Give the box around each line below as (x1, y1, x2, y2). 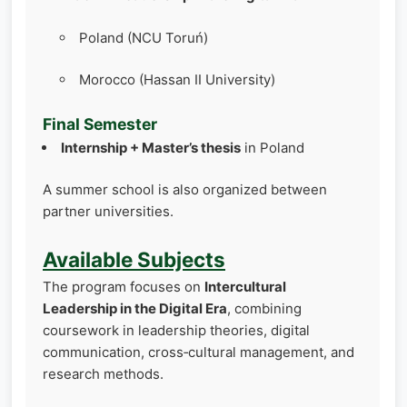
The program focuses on (43, 277, 204, 295)
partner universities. (43, 203, 174, 221)
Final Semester (43, 114, 157, 134)
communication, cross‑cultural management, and (43, 342, 354, 361)
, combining (227, 299, 302, 317)
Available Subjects (43, 246, 225, 272)
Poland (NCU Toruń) (79, 28, 208, 46)
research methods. (43, 364, 164, 382)
